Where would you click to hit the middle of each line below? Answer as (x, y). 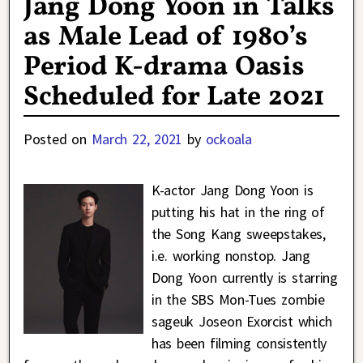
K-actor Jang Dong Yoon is (232, 190)
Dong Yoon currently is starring (244, 277)
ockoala (228, 139)
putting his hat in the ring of (238, 211)
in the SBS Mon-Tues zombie (238, 299)
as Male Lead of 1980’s (166, 37)
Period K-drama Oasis (164, 67)
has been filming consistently (239, 343)
